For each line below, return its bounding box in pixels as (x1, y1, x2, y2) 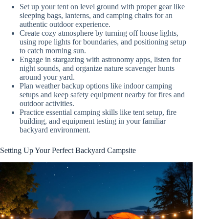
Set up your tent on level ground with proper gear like (20, 2, 185, 11)
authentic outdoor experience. (20, 20, 110, 28)
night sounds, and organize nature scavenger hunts (20, 64, 175, 72)
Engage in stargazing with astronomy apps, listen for (20, 55, 181, 64)
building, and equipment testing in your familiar (20, 116, 166, 125)
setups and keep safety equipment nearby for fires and (20, 90, 185, 99)
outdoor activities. (20, 99, 74, 108)
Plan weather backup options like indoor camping (20, 81, 172, 90)
